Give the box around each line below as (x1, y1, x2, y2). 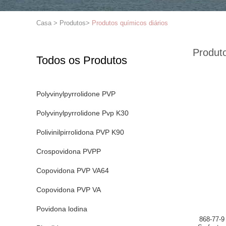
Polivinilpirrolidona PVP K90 (36, 128, 124, 136)
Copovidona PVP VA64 (36, 166, 109, 175)
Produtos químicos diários (92, 19, 168, 27)
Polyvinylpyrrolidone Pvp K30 (36, 109, 129, 117)
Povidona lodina (36, 205, 87, 213)
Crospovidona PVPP (36, 147, 101, 155)
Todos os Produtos (36, 54, 127, 67)
